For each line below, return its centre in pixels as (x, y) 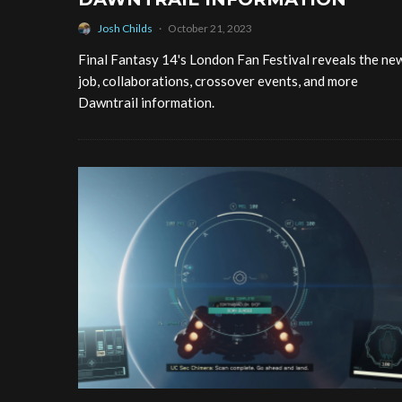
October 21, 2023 (210, 29)
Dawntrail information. (146, 103)
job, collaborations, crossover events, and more (218, 81)
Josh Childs (125, 29)
